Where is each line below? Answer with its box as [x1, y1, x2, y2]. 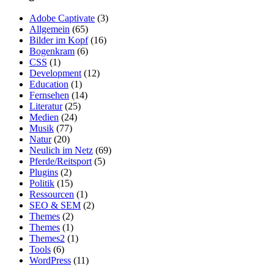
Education [29, 79, 68, 90]
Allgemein [29, 24, 70, 35]
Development [29, 68, 81, 79]
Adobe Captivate [29, 13, 95, 24]
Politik [29, 178, 54, 189]
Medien [29, 112, 59, 123]
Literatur [29, 101, 62, 112]
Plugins [29, 167, 58, 178]
